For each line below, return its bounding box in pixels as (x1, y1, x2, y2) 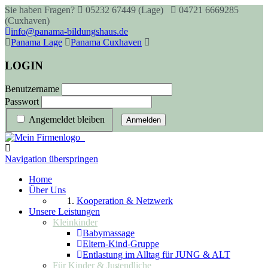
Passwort (5, 96, 39, 107)
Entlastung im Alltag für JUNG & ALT (83, 249, 230, 260)
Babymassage (83, 228, 135, 239)
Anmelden (126, 115, 161, 125)
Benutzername (5, 84, 59, 95)
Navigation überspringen (5, 154, 98, 165)
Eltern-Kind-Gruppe (83, 239, 159, 249)
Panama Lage (11, 37, 62, 47)
